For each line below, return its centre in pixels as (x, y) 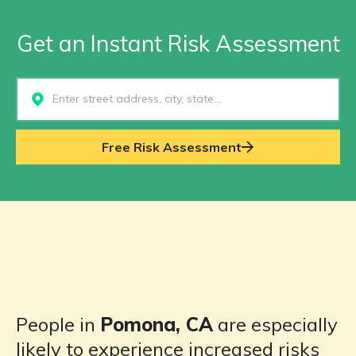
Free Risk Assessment (172, 147)
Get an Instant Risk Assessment (178, 44)
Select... (39, 100)
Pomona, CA (157, 325)
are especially (275, 325)
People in (58, 325)
